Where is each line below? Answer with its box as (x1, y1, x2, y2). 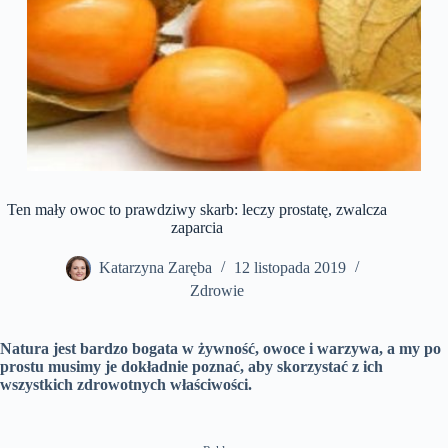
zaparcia (171, 219, 224, 237)
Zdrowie (190, 282, 245, 300)
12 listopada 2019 (234, 259, 347, 277)
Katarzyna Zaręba (99, 259, 213, 277)
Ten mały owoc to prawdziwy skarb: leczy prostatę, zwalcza (7, 201, 388, 219)
